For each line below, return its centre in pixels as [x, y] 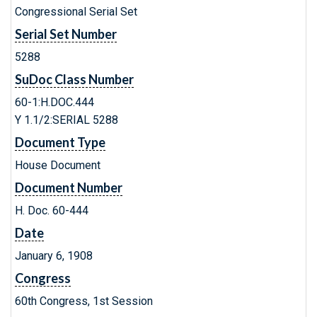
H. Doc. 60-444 [52, 211]
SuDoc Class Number [74, 79]
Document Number [69, 188]
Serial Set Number [66, 34]
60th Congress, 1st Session [84, 301]
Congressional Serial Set [76, 12]
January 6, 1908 [54, 256]
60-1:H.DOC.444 [54, 102]
